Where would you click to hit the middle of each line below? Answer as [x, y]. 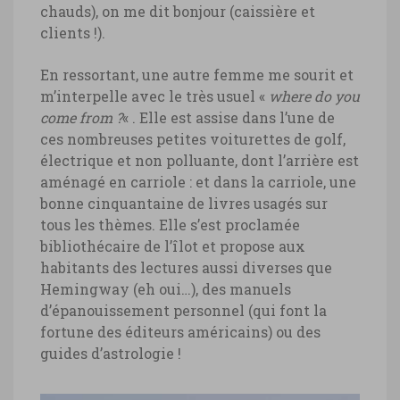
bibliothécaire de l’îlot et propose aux [173, 246]
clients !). [73, 32]
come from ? [81, 117]
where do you [314, 96]
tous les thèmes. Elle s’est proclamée [170, 224]
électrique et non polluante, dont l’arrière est [200, 160]
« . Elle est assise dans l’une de [229, 117]
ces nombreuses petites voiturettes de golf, [193, 138]
